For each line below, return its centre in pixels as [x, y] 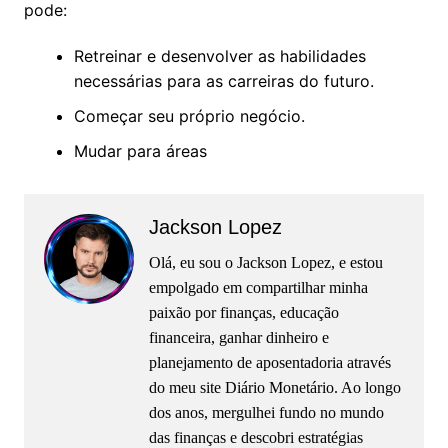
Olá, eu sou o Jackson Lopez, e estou [265, 262]
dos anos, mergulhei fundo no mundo [266, 412]
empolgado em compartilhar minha [258, 287]
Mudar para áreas [140, 151]
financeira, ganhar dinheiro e [238, 337]
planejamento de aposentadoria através [269, 362]
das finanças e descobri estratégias [255, 437]
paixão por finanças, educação [243, 312]
